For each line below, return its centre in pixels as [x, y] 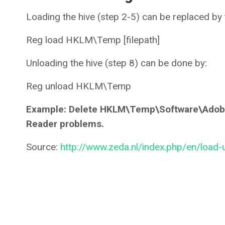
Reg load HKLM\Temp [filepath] [93, 40]
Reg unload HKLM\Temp [79, 86]
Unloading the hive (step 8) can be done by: [117, 63]
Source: [43, 147]
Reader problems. [65, 124]
